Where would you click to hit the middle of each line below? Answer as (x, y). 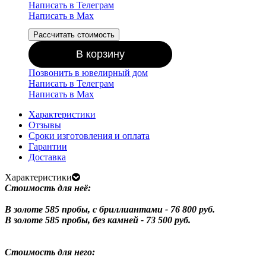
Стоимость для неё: (48, 188)
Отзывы (45, 125)
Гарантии (48, 146)
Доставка (47, 157)
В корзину (100, 54)
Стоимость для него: (50, 252)
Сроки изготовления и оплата (89, 135)
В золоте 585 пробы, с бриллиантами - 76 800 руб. (110, 209)
